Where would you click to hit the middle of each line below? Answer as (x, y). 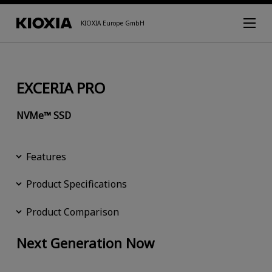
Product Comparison (72, 212)
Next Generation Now (85, 243)
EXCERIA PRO (60, 87)
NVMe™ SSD (43, 115)
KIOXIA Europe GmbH (113, 23)
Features (46, 156)
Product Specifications (76, 184)
